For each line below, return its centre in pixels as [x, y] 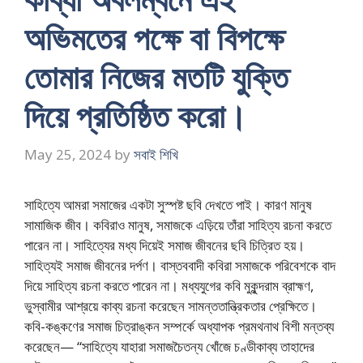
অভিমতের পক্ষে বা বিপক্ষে [154, 38]
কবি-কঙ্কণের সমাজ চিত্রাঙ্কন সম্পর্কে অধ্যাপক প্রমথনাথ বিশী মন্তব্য [179, 326]
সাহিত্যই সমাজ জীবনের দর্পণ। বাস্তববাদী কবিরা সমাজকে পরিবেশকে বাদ [180, 265]
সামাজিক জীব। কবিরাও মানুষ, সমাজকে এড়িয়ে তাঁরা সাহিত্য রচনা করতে [178, 224]
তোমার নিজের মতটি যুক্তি [156, 77]
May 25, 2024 [68, 154]
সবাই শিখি [156, 154]
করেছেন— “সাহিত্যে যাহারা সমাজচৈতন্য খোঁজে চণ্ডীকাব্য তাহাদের [169, 346]
